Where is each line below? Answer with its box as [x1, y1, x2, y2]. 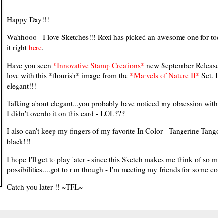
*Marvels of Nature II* [129, 70, 200, 80]
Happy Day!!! [6, 14, 49, 24]
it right [6, 42, 29, 53]
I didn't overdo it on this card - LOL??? [6, 108, 125, 118]
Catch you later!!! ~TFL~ [6, 182, 83, 192]
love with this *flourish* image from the [6, 70, 130, 80]
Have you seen [6, 60, 53, 70]
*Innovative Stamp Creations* [53, 60, 145, 70]
